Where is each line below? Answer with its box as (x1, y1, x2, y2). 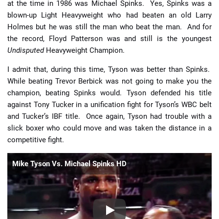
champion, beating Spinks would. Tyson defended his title (7, 88, 212, 97)
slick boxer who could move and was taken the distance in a (7, 123, 212, 132)
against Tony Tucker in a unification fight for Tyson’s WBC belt (7, 100, 212, 109)
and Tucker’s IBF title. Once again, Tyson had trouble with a (7, 111, 212, 121)
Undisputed (7, 45, 44, 55)
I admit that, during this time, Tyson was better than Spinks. (7, 65, 212, 74)
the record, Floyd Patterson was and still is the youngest (7, 34, 212, 43)
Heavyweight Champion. (44, 45, 125, 55)
